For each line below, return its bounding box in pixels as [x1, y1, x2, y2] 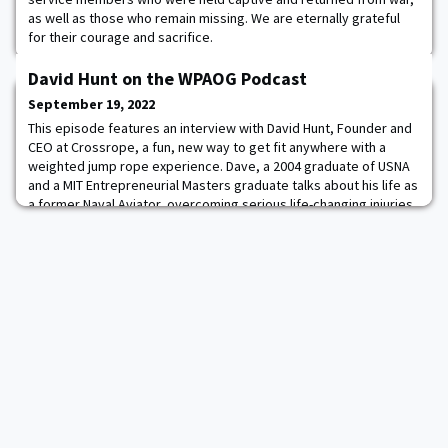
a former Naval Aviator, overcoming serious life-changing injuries [28, 195, 413, 213]
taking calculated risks [28, 233, 162, 251]
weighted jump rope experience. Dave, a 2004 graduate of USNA [28, 157, 410, 175]
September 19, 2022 [28, 95, 155, 113]
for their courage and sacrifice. [28, 28, 213, 46]
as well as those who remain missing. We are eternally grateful [28, 9, 400, 27]
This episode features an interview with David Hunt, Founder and [28, 119, 412, 137]
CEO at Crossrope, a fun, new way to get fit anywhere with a [28, 138, 386, 156]
